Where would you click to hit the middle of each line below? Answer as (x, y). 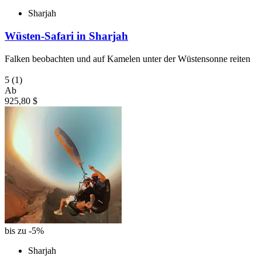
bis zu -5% (24, 230)
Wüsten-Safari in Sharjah (66, 36)
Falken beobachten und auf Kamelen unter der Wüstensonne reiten (127, 58)
